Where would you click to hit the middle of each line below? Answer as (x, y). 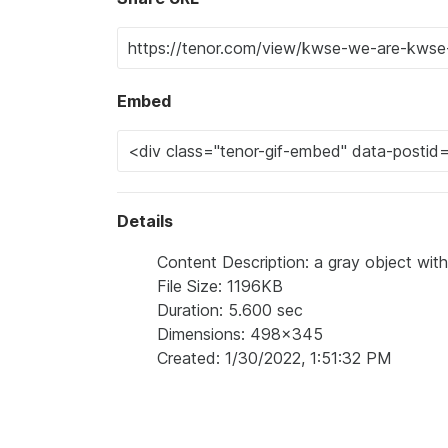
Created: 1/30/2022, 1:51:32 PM (274, 358)
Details (145, 221)
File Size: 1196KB (220, 286)
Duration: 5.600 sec (230, 310)
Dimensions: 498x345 (240, 334)
